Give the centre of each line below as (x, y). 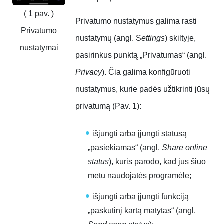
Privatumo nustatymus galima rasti (136, 21)
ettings (153, 38)
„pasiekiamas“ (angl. (125, 148)
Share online (185, 148)
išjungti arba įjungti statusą (140, 134)
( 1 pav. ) (39, 13)
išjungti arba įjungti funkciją (141, 197)
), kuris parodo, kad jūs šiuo (157, 162)
